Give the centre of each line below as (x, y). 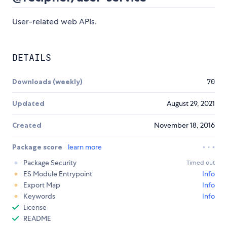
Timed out (201, 163)
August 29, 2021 (191, 104)
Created (27, 125)
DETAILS (32, 58)
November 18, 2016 (184, 125)
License (35, 207)
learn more (85, 147)
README (37, 219)
